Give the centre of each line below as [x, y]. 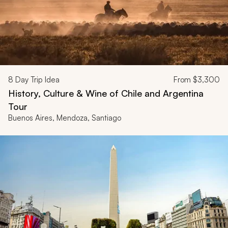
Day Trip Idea [36, 80]
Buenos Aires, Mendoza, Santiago [65, 118]
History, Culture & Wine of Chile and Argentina [106, 93]
